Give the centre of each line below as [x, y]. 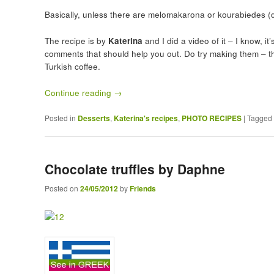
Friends [143, 188]
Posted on [62, 188]
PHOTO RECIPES [211, 118]
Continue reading [79, 92]
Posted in [60, 117]
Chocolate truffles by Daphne [135, 169]
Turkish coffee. [72, 66]
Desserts [94, 118]
